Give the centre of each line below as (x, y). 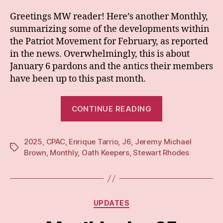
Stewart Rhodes (161, 153)
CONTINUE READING (111, 109)
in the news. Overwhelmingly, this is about (100, 54)
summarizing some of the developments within (110, 29)
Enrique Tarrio (94, 142)
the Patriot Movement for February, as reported (109, 41)
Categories (133, 201)
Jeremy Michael (163, 142)
